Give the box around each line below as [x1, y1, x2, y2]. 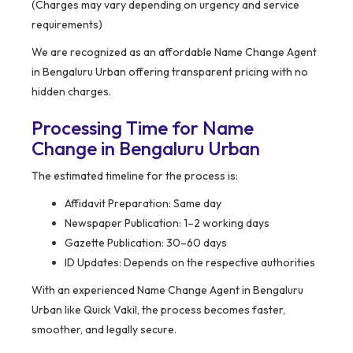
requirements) [32, 17, 102, 32]
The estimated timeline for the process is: [32, 169, 238, 184]
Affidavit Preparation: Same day [65, 196, 221, 211]
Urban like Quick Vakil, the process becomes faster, [32, 303, 285, 318]
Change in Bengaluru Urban [32, 136, 260, 161]
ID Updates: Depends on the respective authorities [65, 255, 315, 270]
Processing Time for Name [32, 116, 254, 140]
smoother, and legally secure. [32, 322, 176, 337]
